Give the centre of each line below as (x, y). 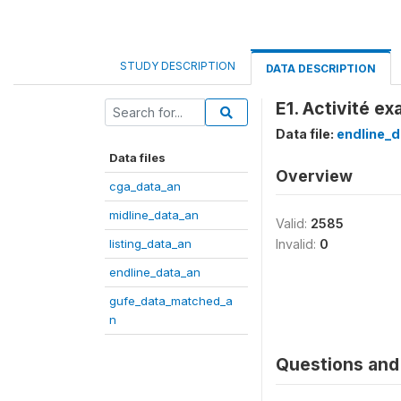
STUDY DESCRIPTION (178, 66)
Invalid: (298, 244)
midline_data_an (154, 215)
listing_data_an (150, 243)
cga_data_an (145, 186)
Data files (137, 158)
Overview (314, 176)
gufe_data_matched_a (171, 301)
